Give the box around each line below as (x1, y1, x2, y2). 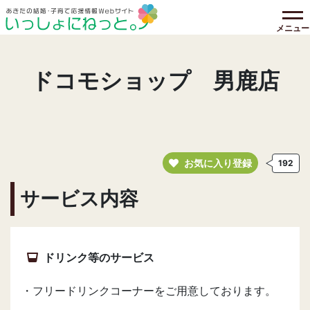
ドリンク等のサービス (44, 250, 154, 264)
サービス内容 (20, 187, 138, 210)
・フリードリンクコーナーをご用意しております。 (21, 284, 276, 298)
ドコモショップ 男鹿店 (30, 67, 280, 94)
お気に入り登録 (184, 157, 252, 169)
